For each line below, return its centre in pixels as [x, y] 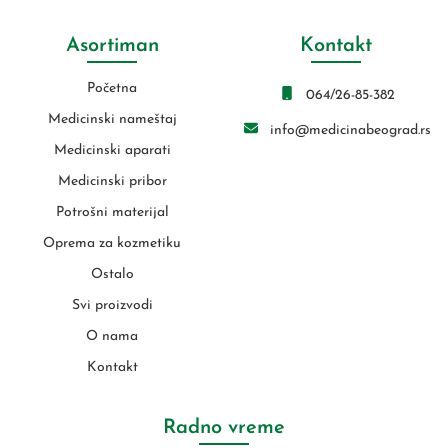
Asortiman [112, 45]
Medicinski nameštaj [112, 119]
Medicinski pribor [112, 181]
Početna [112, 88]
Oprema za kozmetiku [112, 243]
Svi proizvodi [112, 305]
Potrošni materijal [112, 212]
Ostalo [112, 274]
